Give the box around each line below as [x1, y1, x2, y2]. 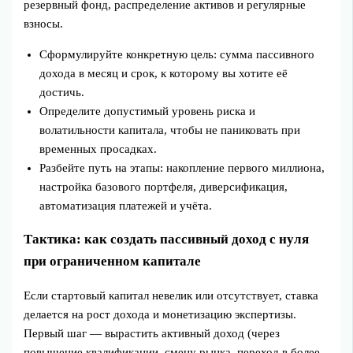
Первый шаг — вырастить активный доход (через [24, 326, 281, 340]
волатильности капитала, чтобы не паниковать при [39, 123, 301, 136]
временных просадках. [39, 142, 158, 155]
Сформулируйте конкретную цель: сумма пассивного [39, 47, 315, 61]
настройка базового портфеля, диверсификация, [39, 180, 288, 193]
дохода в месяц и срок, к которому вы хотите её [39, 66, 288, 80]
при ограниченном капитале [24, 253, 202, 269]
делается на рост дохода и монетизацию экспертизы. [24, 307, 297, 321]
